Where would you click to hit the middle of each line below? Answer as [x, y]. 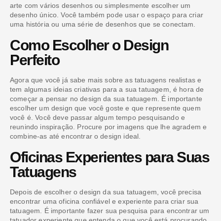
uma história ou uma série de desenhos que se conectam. [103, 24]
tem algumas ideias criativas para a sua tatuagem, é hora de [107, 89]
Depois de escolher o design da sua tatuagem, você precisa [106, 192]
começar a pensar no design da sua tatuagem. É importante [106, 98]
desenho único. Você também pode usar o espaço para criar [107, 15]
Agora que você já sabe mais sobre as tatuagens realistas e [106, 80]
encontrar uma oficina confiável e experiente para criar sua [104, 201]
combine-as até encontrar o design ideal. [75, 136]
